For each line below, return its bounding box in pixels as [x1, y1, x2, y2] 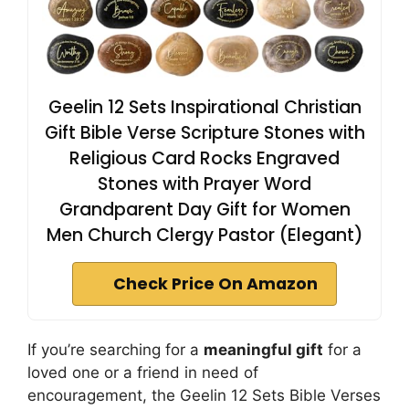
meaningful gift [204, 341, 323, 359]
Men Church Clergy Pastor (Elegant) [46, 223, 363, 247]
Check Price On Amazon [113, 273, 318, 295]
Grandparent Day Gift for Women [58, 197, 351, 222]
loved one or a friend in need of [27, 363, 258, 382]
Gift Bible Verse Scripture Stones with [44, 121, 365, 145]
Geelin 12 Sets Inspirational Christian [47, 95, 362, 120]
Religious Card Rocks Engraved [69, 146, 340, 171]
